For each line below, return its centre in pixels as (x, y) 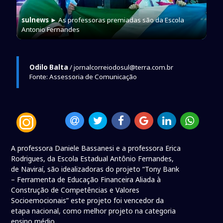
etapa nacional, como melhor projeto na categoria (94, 211)
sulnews (35, 20)
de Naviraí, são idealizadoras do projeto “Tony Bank (95, 169)
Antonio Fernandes (50, 29)
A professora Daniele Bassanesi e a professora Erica (96, 148)
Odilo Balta (49, 67)
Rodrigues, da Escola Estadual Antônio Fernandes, (93, 159)
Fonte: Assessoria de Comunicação (83, 76)
